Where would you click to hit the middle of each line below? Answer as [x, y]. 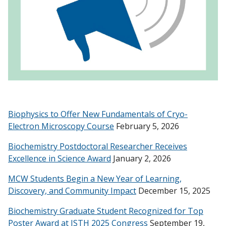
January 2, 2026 [141, 158]
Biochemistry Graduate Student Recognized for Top [106, 211]
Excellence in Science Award [60, 158]
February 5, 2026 [147, 126]
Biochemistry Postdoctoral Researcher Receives [98, 146]
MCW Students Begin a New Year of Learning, [95, 179]
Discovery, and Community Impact [72, 191]
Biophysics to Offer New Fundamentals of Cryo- [98, 114]
